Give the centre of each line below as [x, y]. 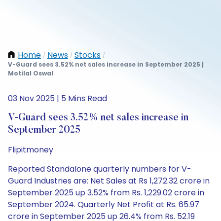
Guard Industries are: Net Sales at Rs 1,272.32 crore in [109, 181]
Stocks [88, 55]
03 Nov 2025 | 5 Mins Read [57, 98]
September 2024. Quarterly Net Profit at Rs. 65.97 [104, 204]
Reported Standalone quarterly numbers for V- [100, 169]
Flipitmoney [31, 150]
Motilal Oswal [31, 73]
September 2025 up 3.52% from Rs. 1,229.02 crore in [106, 193]
